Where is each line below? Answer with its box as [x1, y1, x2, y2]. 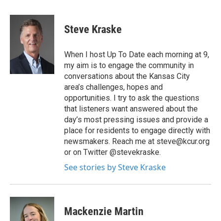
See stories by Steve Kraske [64, 162, 166, 173]
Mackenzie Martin [64, 205, 144, 218]
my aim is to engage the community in [64, 61, 194, 70]
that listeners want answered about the [64, 104, 198, 113]
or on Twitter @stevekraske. [64, 147, 161, 157]
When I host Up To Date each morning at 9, [64, 50, 209, 59]
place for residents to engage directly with [64, 126, 210, 135]
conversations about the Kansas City [64, 72, 190, 81]
